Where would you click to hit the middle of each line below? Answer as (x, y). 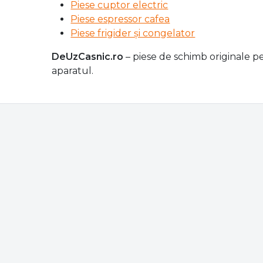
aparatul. (73, 70)
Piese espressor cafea (120, 19)
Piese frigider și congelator (133, 33)
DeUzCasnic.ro (88, 56)
